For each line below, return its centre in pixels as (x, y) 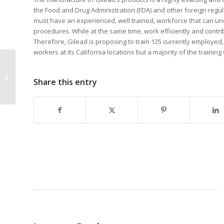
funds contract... (42, 93)
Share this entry (65, 82)
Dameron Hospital (45, 62)
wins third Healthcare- (51, 72)
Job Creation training (48, 83)
